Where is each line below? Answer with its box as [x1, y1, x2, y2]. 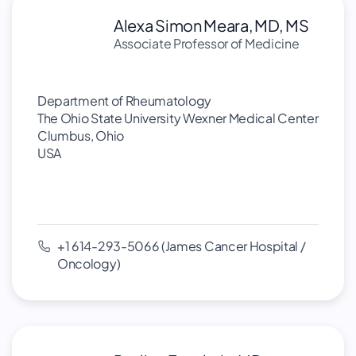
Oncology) [57, 255, 121, 272]
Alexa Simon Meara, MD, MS [114, 15, 309, 35]
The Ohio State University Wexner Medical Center [37, 110, 319, 126]
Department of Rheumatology [37, 92, 211, 109]
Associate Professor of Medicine [114, 35, 300, 52]
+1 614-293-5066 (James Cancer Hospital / [57, 238, 306, 254]
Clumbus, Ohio [37, 127, 124, 144]
